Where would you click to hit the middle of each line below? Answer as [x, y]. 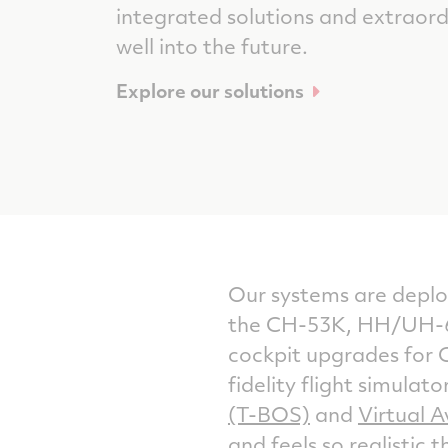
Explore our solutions [210, 90]
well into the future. [212, 45]
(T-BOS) [268, 414]
